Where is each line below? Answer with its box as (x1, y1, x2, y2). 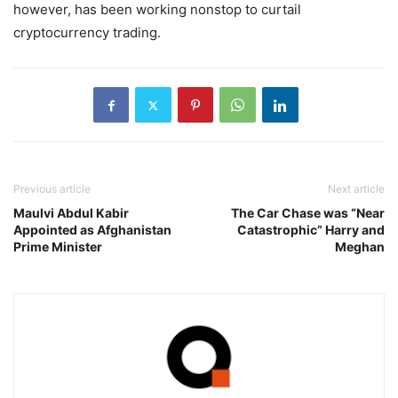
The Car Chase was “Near (231, 205, 385, 221)
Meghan (335, 239, 385, 255)
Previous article (13, 182, 91, 196)
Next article (328, 182, 385, 196)
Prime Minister (13, 239, 102, 255)
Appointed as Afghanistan (13, 222, 171, 238)
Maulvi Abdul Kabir (13, 205, 129, 221)
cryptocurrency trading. (13, 24, 161, 42)
